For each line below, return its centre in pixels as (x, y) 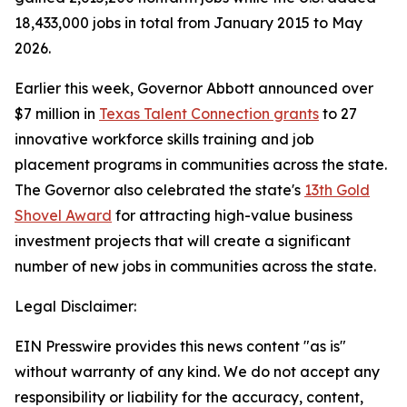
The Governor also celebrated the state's (159, 190)
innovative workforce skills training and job (164, 139)
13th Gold (337, 190)
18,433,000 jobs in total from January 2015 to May (189, 23)
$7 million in (57, 114)
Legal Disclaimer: (75, 306)
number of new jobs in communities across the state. (195, 266)
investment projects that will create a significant (183, 241)
